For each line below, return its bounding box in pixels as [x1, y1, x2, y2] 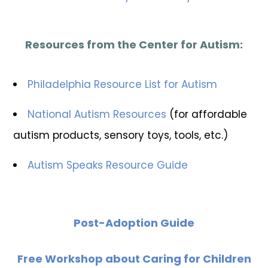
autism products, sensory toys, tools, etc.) [13, 128, 232, 143]
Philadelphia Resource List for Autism [28, 77, 218, 92]
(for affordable [166, 107, 248, 122]
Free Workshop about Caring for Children [17, 251, 251, 267]
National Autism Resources [28, 107, 167, 122]
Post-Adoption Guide [74, 215, 194, 231]
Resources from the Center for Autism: [25, 37, 243, 53]
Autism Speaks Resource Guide [28, 158, 188, 173]
